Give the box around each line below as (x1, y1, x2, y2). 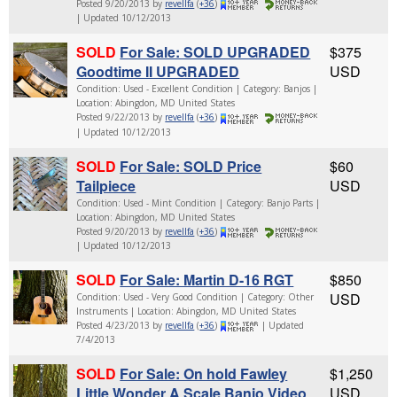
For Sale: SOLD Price (120, 155, 262, 176)
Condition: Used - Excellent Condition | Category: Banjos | (76, 82, 318, 96)
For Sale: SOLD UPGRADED (120, 42, 311, 63)
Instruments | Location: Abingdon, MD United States (76, 305, 297, 318)
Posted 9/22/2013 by (76, 111, 166, 124)
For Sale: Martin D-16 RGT (120, 269, 294, 291)
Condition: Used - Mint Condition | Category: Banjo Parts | (76, 196, 321, 209)
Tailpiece (76, 175, 136, 196)
